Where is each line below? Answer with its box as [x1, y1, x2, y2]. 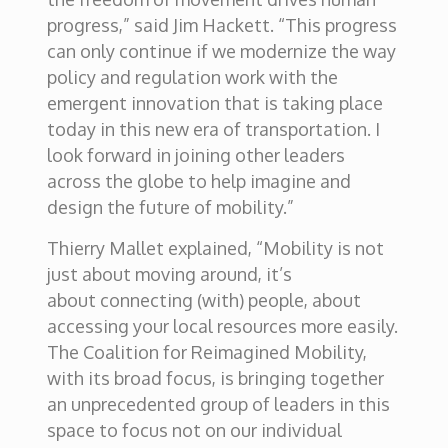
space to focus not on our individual [46, 419, 342, 441]
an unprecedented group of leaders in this [46, 393, 390, 415]
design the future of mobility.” [46, 196, 294, 218]
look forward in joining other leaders [46, 144, 345, 166]
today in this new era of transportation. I [46, 118, 380, 140]
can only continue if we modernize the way [46, 40, 396, 62]
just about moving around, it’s [46, 263, 292, 285]
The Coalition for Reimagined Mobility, [46, 341, 367, 363]
